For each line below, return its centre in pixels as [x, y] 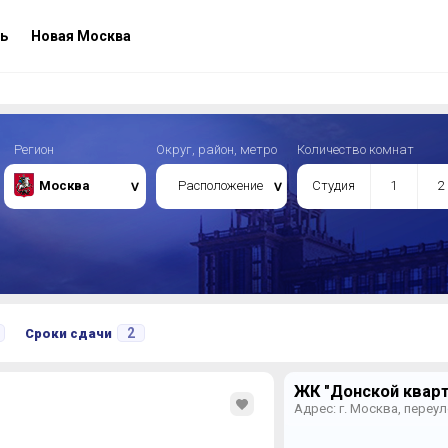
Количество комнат [355, 149]
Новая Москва [79, 36]
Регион [33, 149]
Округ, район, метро [216, 149]
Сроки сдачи [68, 333]
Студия [333, 185]
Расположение [220, 185]
